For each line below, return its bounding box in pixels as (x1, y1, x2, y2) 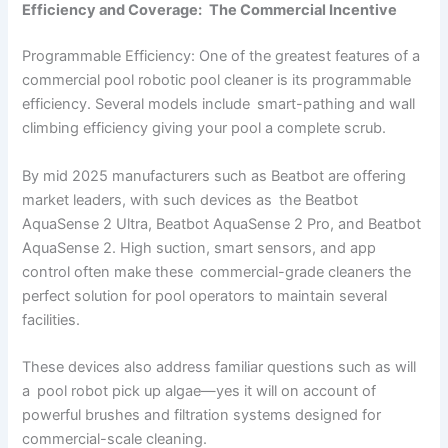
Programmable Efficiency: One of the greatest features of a (22, 47, 421, 66)
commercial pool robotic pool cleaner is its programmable (22, 71, 419, 90)
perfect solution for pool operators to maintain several (22, 286, 388, 305)
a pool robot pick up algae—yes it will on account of (22, 382, 377, 401)
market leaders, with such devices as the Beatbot (22, 190, 359, 209)
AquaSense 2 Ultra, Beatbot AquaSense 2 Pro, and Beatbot (22, 214, 422, 233)
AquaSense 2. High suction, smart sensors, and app (22, 238, 377, 257)
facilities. (22, 310, 81, 329)
